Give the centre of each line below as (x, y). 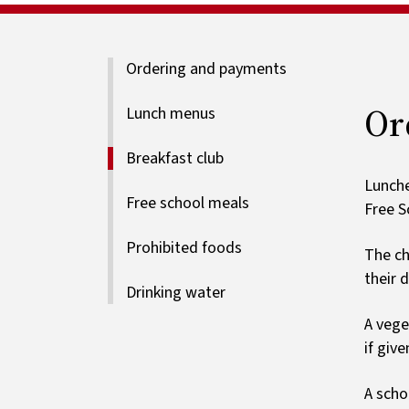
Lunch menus (170, 114)
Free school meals (187, 204)
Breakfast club (174, 159)
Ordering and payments (206, 69)
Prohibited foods (184, 248)
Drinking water (175, 293)
